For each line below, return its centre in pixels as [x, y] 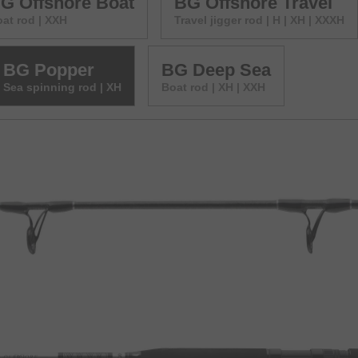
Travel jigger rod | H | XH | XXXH [259, 20]
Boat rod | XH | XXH [213, 87]
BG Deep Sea [216, 70]
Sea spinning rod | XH [62, 87]
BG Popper [49, 70]
